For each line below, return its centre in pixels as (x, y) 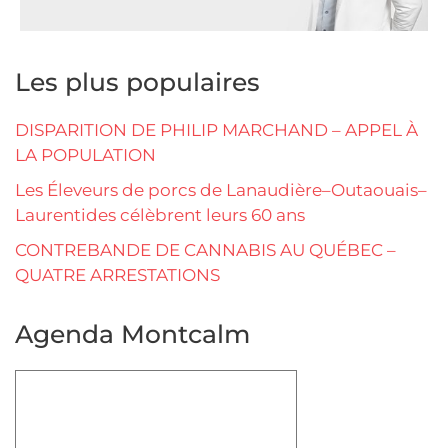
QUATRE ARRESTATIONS (117, 274)
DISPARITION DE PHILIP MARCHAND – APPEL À (216, 129)
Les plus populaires (137, 81)
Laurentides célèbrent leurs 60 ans (160, 214)
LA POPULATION (85, 154)
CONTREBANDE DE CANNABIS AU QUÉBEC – (205, 249)
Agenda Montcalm (132, 333)
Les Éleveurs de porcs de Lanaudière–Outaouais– (221, 189)
